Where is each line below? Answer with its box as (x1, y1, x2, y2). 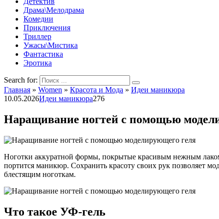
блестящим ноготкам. (4, 170, 76, 178)
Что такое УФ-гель (4, 205, 106, 218)
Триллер (23, 32, 51, 41)
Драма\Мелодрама (23, 6, 84, 14)
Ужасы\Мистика (23, 41, 78, 49)
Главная (4, 86, 30, 94)
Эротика (23, 59, 52, 67)
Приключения (23, 23, 70, 32)
